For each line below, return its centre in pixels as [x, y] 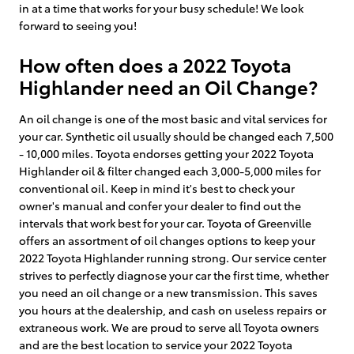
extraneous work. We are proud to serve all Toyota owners [169, 327]
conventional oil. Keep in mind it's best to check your [157, 188]
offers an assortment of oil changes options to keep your [167, 240]
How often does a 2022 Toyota [155, 64]
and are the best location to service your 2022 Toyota [156, 344]
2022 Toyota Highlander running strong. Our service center [173, 257]
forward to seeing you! [78, 25]
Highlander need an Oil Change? [168, 86]
